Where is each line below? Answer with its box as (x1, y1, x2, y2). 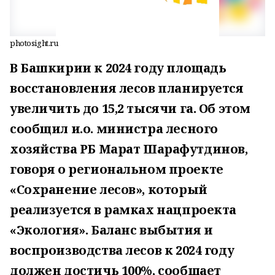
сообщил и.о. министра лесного (10, 120, 218, 137)
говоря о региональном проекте (10, 161, 223, 177)
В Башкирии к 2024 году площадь (10, 60, 227, 76)
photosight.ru (10, 37, 58, 48)
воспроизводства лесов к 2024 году (10, 242, 234, 258)
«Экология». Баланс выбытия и (10, 222, 213, 238)
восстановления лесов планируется (10, 80, 244, 96)
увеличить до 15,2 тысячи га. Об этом (10, 100, 250, 117)
